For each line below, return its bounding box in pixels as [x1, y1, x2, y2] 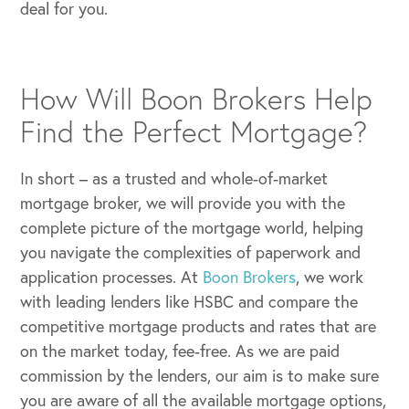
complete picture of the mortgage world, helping [20, 216, 364, 239]
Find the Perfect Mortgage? [20, 112, 368, 152]
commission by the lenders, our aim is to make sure [20, 364, 380, 387]
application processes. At [20, 266, 204, 288]
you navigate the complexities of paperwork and [20, 241, 362, 264]
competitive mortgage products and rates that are [20, 315, 377, 338]
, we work [296, 266, 364, 288]
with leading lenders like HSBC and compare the [20, 290, 359, 313]
